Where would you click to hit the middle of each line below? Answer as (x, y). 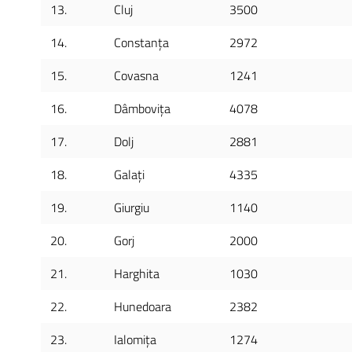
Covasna (136, 75)
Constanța (141, 42)
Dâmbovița (142, 108)
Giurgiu (132, 207)
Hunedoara (143, 306)
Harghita (137, 273)
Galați (129, 174)
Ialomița (135, 339)
